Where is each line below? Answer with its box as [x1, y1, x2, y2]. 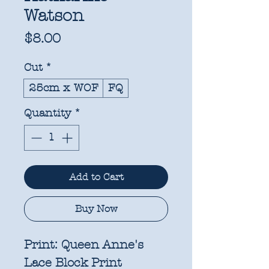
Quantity [24, 106, 71, 119]
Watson [24, 5, 83, 25]
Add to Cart [68, 171, 124, 183]
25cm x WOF [29, 81, 98, 94]
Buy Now [74, 202, 118, 214]
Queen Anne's [58, 237, 144, 252]
